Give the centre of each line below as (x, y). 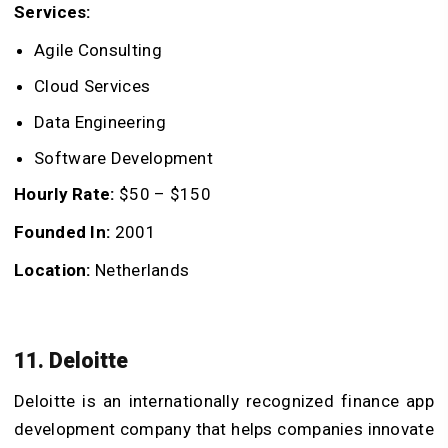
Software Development (123, 158)
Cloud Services (92, 86)
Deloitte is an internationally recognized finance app (224, 400)
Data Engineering (100, 122)
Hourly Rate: (64, 194)
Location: (52, 270)
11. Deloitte (71, 361)
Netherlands (140, 270)
